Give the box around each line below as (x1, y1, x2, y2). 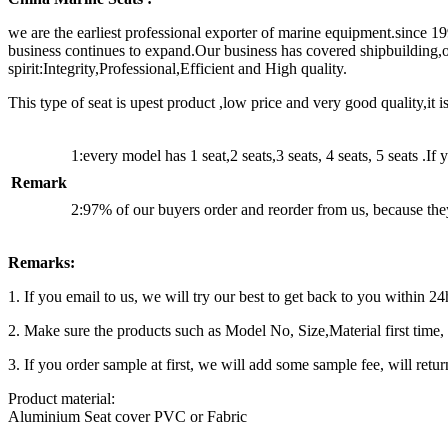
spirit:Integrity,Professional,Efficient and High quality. (8, 59, 347, 77)
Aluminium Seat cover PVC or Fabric (8, 407, 247, 425)
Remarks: (8, 253, 75, 271)
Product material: (8, 389, 115, 407)
